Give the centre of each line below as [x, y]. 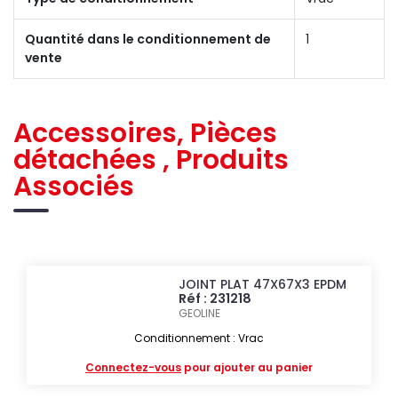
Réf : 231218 [215, 298]
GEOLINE [200, 313]
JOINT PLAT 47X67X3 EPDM [263, 284]
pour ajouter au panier [247, 367]
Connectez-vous [133, 367]
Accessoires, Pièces [145, 133]
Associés [74, 186]
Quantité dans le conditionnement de [148, 39]
